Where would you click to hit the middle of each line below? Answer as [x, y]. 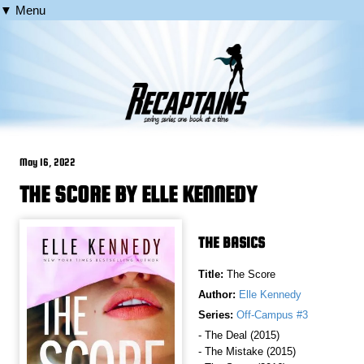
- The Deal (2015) [239, 336]
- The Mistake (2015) [247, 352]
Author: [217, 295]
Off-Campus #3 [272, 315]
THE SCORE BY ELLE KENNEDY [139, 195]
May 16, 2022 [48, 162]
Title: [212, 275]
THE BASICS [232, 243]
